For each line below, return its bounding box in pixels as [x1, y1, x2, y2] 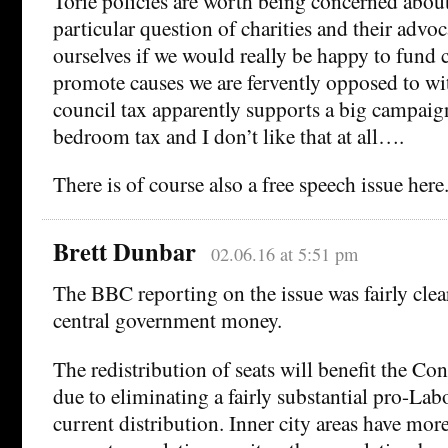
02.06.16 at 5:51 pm [210, 242, 358, 267]
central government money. [53, 305, 282, 335]
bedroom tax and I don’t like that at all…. [53, 120, 404, 150]
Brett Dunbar [53, 234, 196, 270]
